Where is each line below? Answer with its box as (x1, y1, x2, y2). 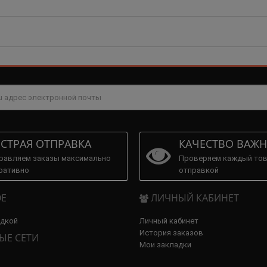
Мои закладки (139, 240, 191, 249)
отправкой (179, 165, 219, 175)
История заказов (139, 228, 203, 237)
